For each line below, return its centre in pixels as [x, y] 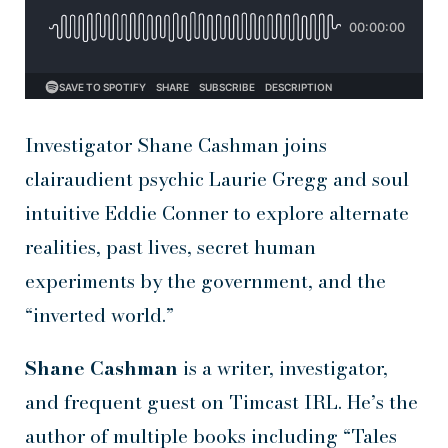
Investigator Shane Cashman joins [176, 146]
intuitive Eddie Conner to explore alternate [217, 214]
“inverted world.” [99, 316]
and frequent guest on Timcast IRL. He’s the [221, 403]
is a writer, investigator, [283, 369]
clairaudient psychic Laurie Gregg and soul [217, 180]
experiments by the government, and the [205, 282]
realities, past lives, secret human [170, 248]
